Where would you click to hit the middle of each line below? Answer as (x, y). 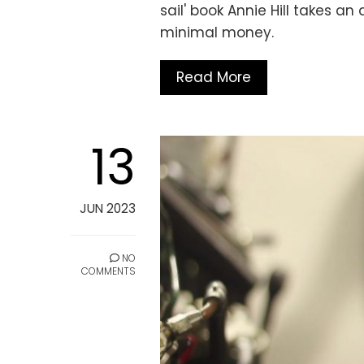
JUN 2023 (108, 209)
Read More (214, 78)
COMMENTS (108, 271)
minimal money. (217, 33)
